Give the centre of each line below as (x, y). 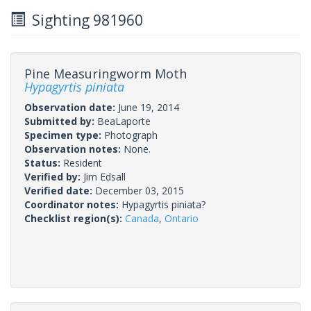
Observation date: (71, 107)
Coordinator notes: (73, 204)
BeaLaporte (124, 121)
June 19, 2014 (149, 107)
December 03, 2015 (140, 190)
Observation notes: (74, 149)
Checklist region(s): (75, 218)
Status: (44, 162)
